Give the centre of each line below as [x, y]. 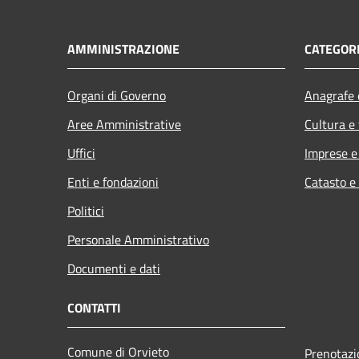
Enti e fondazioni [113, 182]
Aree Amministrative [124, 124]
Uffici [81, 153]
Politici [86, 210]
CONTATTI [94, 307]
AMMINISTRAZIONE [123, 48]
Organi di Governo [117, 95]
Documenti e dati [114, 268]
